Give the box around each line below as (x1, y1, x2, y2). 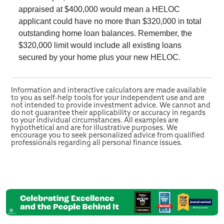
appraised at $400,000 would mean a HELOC (18, 4, 180, 13)
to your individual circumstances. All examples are (11, 117, 178, 125)
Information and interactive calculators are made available (11, 87, 206, 95)
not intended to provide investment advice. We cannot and (11, 102, 210, 110)
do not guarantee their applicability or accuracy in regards (11, 109, 205, 117)
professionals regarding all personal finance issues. (11, 139, 182, 147)
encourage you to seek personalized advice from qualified (11, 132, 204, 140)
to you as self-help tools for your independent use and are (11, 94, 204, 102)
